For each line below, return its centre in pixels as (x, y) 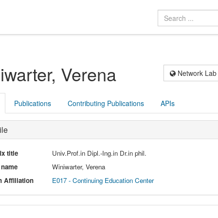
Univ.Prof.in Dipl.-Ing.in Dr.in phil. (100, 153)
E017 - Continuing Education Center (103, 180)
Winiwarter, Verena (79, 166)
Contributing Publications (106, 103)
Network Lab (196, 73)
